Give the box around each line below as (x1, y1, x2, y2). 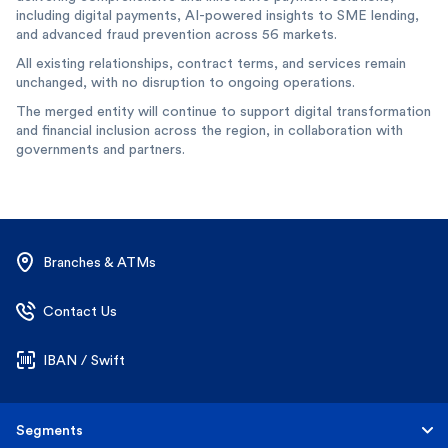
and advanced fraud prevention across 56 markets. (16, 26, 337, 42)
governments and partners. (16, 141, 185, 157)
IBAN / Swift (43, 352, 125, 368)
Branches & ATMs (43, 254, 156, 270)
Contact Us (43, 303, 117, 319)
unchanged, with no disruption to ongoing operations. (16, 74, 355, 90)
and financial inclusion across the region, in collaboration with (16, 122, 403, 138)
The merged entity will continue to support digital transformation (16, 103, 431, 119)
